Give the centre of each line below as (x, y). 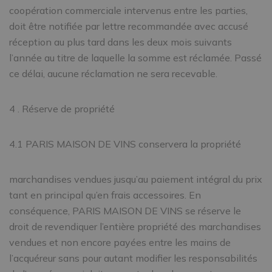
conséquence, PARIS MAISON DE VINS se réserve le (125, 211)
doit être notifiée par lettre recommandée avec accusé (129, 26)
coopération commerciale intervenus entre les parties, (128, 10)
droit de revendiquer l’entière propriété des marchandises (135, 226)
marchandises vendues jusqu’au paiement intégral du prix (136, 179)
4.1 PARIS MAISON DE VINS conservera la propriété (125, 144)
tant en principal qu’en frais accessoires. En (105, 195)
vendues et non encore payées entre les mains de (120, 242)
